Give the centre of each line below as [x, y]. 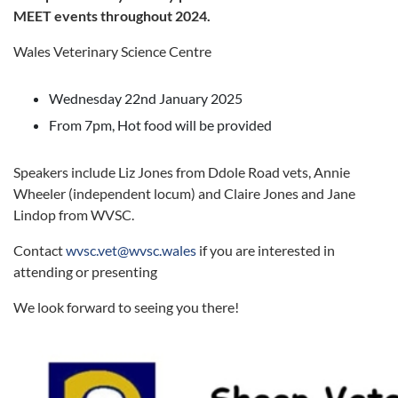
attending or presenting [85, 271]
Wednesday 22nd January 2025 [146, 98]
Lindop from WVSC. [74, 215]
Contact [40, 250]
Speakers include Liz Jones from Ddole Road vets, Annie [182, 172]
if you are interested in [266, 250]
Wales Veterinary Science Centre [112, 51]
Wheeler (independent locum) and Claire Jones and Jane [184, 193]
